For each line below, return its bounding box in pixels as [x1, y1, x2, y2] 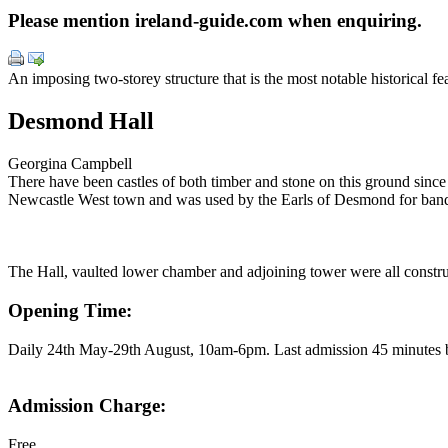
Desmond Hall [8, 108, 154, 135]
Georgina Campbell [8, 155, 132, 173]
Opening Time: [8, 299, 132, 321]
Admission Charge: [8, 395, 166, 417]
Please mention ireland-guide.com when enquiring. [8, 9, 422, 31]
